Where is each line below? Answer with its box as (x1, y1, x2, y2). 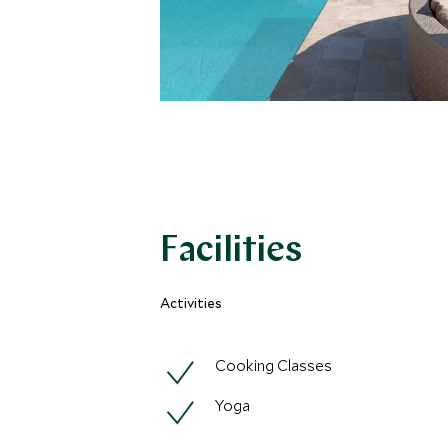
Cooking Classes (215, 355, 332, 375)
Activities (160, 294, 222, 312)
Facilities (160, 234, 302, 270)
